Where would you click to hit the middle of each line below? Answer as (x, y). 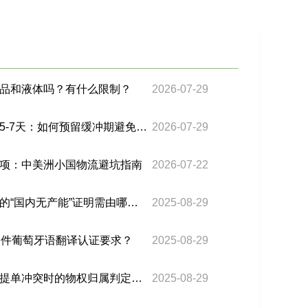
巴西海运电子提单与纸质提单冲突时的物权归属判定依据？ (137, 278)
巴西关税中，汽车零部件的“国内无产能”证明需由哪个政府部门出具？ (133, 203)
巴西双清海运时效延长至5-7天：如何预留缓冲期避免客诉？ (142, 127)
